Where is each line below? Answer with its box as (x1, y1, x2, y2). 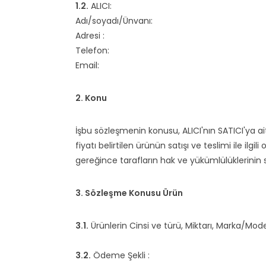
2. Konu (75, 92, 107, 104)
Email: (75, 59, 99, 71)
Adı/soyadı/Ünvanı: (75, 15, 155, 27)
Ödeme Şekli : (91, 249, 152, 261)
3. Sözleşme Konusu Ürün (75, 187, 183, 199)
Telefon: (75, 45, 112, 56)
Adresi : (75, 30, 107, 42)
